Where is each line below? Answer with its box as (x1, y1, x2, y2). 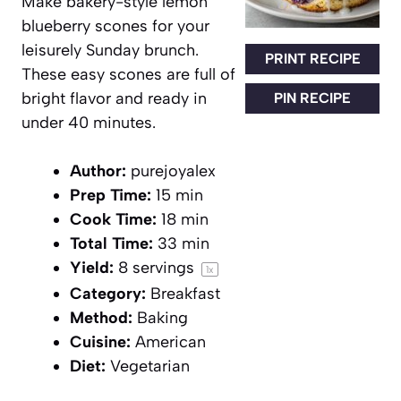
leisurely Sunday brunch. (21, 39, 199, 60)
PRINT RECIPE (264, 49, 361, 67)
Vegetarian (110, 355, 190, 376)
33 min (158, 233, 209, 253)
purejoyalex (131, 160, 216, 181)
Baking (137, 307, 188, 328)
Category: (70, 283, 146, 303)
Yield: (70, 257, 114, 277)
